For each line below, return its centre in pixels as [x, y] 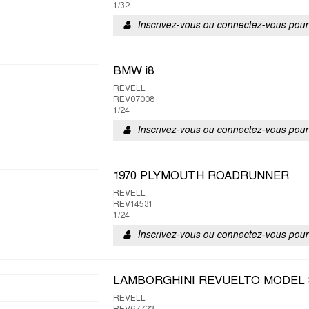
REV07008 [134, 100]
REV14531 [133, 205]
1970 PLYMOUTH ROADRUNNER [201, 177]
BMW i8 [133, 72]
